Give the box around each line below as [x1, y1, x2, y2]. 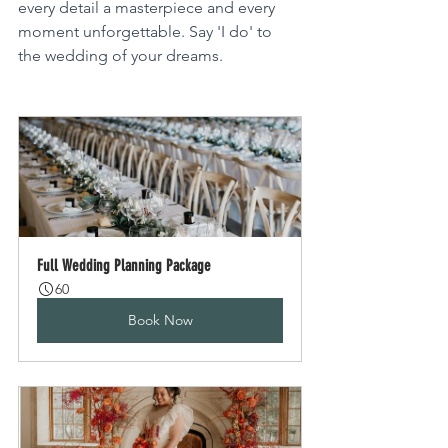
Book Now [127, 311, 193, 330]
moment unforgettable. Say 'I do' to [18, 22, 276, 42]
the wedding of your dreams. [18, 46, 223, 66]
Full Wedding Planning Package [37, 256, 211, 276]
